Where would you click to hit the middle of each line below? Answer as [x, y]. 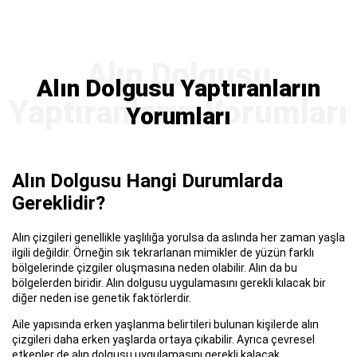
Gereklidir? [59, 203]
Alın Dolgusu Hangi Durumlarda [147, 180]
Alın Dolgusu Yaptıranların [178, 88]
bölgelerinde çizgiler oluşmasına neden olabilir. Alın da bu [155, 267]
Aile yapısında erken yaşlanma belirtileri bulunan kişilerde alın [165, 324]
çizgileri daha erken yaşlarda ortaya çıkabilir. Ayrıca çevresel [163, 339]
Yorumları [178, 116]
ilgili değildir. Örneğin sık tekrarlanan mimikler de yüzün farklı [163, 252]
